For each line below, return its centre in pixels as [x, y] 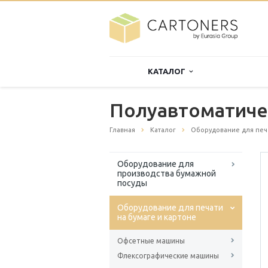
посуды [132, 183]
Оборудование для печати [170, 208]
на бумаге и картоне [157, 217]
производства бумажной [167, 174]
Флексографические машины [168, 256]
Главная [122, 130]
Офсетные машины [151, 241]
